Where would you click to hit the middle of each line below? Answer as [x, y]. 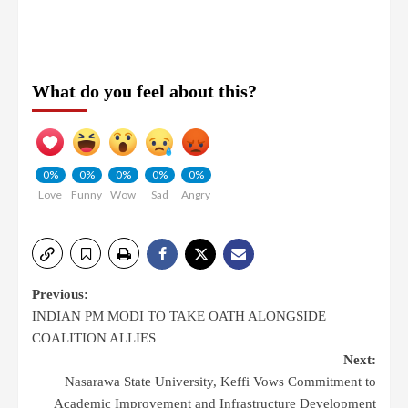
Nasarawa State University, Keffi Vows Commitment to [220, 382]
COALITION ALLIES [94, 338]
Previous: [60, 295]
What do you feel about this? [144, 92]
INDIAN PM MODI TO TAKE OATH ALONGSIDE [179, 316]
